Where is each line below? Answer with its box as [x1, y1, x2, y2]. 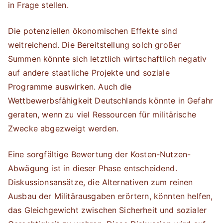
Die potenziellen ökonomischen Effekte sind [8, 26, 177, 36]
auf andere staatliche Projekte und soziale [8, 68, 170, 78]
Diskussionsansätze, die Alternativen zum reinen [8, 177, 193, 187]
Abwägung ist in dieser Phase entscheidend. [8, 163, 177, 173]
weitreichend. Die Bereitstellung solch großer [8, 40, 181, 50]
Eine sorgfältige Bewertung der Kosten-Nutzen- [8, 149, 191, 159]
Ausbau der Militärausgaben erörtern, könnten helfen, [8, 191, 213, 201]
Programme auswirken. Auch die [8, 82, 132, 92]
